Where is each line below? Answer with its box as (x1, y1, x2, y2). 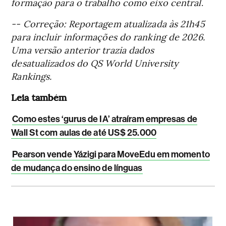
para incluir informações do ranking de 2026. (11, 30, 205, 43)
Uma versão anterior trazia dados (11, 43, 154, 56)
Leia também (11, 90, 67, 103)
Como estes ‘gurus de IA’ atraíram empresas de (12, 113, 197, 125)
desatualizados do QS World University (11, 56, 179, 69)
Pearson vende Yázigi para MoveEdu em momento (12, 148, 210, 160)
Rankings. (11, 69, 52, 82)
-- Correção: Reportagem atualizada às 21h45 (11, 17, 205, 30)
